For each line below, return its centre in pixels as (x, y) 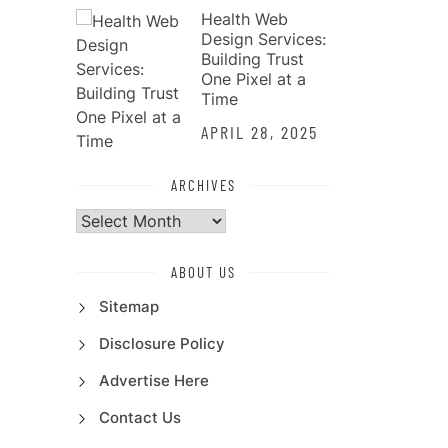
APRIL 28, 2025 (259, 131)
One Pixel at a (253, 78)
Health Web (244, 18)
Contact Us (139, 417)
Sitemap (128, 306)
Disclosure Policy (161, 343)
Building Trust (252, 58)
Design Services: (263, 38)
